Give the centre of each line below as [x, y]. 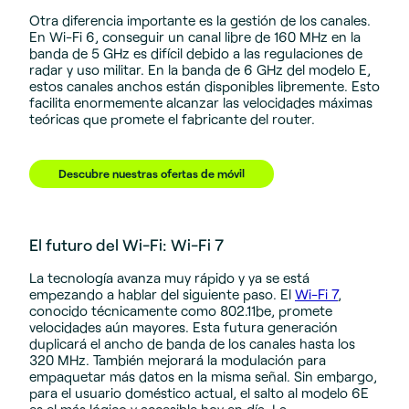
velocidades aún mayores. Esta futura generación [184, 326]
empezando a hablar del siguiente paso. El [162, 294]
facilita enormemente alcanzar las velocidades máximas [201, 103]
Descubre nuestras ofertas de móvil [152, 174]
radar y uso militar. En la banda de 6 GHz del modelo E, [200, 70]
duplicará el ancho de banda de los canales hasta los [192, 343]
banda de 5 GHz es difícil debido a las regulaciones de [196, 53]
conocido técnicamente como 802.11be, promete [181, 310]
